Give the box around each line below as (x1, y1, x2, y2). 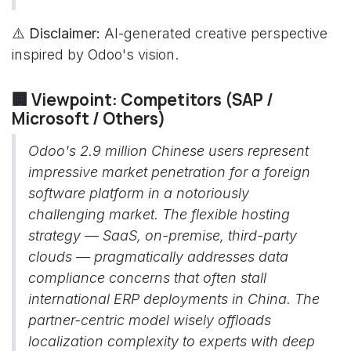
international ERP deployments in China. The (28, 291, 320, 307)
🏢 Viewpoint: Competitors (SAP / (12, 89, 273, 110)
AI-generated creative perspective (100, 25, 327, 42)
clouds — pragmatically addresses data (28, 248, 288, 265)
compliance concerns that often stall (28, 270, 266, 286)
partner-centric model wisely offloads (28, 312, 271, 328)
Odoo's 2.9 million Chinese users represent (28, 143, 309, 159)
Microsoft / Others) (12, 107, 166, 129)
